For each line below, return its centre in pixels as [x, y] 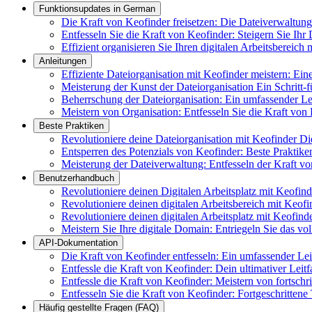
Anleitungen [63, 61]
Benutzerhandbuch [77, 178]
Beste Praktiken [71, 126]
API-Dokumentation [78, 243]
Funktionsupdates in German [97, 9]
